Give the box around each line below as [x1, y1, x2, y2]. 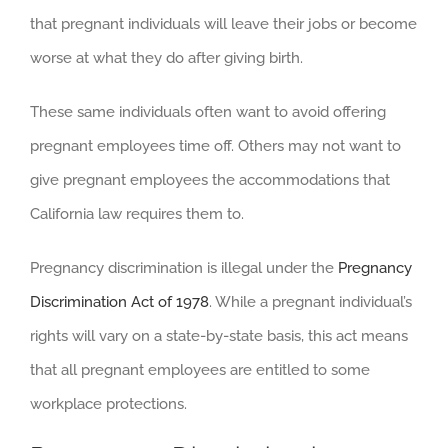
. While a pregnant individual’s [209, 293, 412, 312]
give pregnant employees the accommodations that [30, 171, 390, 190]
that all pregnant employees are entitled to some [30, 361, 370, 380]
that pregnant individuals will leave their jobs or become [30, 15, 417, 34]
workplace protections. [30, 395, 187, 414]
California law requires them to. [30, 205, 244, 224]
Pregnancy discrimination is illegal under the [30, 259, 338, 278]
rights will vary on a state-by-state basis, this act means [30, 327, 408, 346]
